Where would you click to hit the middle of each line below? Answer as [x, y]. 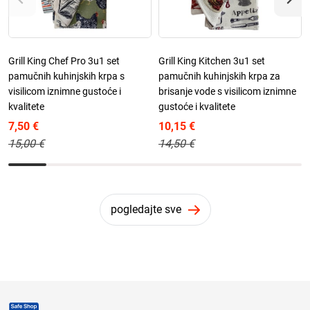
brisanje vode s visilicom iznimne [227, 91]
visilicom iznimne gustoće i [65, 91]
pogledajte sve [146, 209]
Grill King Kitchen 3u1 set [212, 61]
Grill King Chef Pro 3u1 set [64, 61]
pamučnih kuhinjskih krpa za [219, 76]
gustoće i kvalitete [197, 106]
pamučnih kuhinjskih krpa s [66, 76]
